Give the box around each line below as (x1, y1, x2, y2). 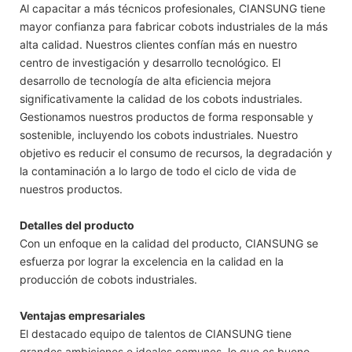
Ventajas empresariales (20, 309, 145, 323)
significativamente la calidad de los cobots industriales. (20, 92, 302, 106)
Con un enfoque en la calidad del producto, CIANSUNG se (20, 236, 318, 251)
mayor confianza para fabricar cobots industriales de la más (20, 20, 328, 34)
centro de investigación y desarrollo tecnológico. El (20, 56, 280, 70)
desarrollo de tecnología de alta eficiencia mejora (20, 74, 271, 88)
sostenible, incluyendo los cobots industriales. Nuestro (20, 128, 298, 142)
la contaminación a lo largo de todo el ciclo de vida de (20, 164, 296, 178)
